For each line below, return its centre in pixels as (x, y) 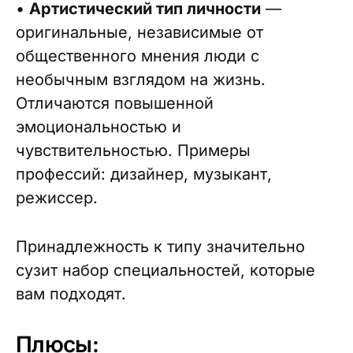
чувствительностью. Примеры (133, 150)
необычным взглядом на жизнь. (141, 80)
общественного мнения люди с (137, 56)
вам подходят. (71, 294)
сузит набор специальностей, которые (165, 270)
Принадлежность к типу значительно (160, 247)
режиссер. (57, 198)
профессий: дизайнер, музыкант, (144, 174)
